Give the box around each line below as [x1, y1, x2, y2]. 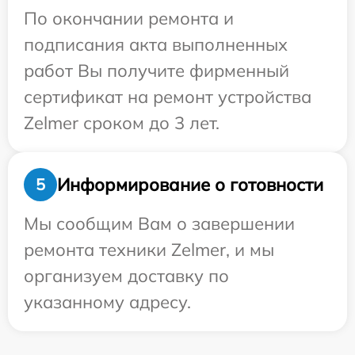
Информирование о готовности [57, 173, 323, 196]
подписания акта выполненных [24, 33, 288, 56]
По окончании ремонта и [24, 7, 234, 30]
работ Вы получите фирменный [24, 59, 289, 82]
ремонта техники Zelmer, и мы [24, 239, 274, 261]
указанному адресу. [24, 291, 191, 314]
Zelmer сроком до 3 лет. [24, 112, 219, 135]
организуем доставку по [24, 265, 229, 288]
